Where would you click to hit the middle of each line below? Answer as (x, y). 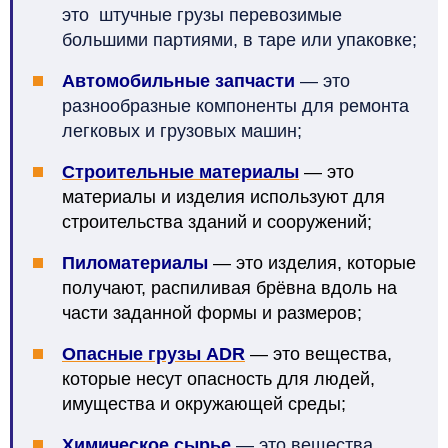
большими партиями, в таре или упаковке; (239, 40)
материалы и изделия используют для (223, 197)
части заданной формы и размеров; (212, 313)
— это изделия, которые (314, 263)
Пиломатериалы (135, 263)
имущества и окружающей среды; (204, 404)
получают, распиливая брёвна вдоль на (229, 288)
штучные (138, 15)
